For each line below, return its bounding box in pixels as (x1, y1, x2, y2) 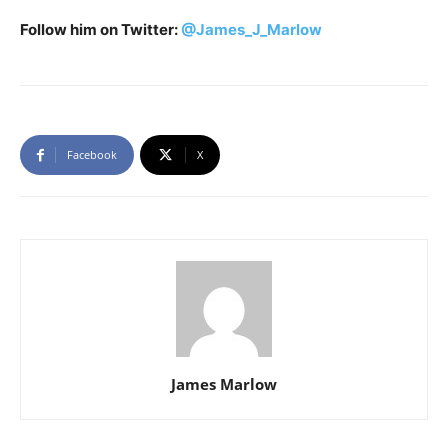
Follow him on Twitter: (20, 20, 181, 40)
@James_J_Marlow (181, 20, 322, 40)
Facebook (67, 147, 117, 163)
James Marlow (171, 374, 277, 395)
